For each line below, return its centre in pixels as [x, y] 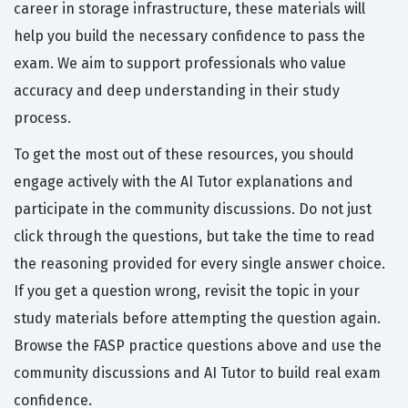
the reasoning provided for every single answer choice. [199, 264]
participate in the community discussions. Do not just [193, 209]
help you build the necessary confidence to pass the [189, 36]
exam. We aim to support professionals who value [180, 64]
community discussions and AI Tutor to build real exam [197, 373]
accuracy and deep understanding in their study [177, 91]
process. [42, 118]
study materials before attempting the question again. [197, 319]
